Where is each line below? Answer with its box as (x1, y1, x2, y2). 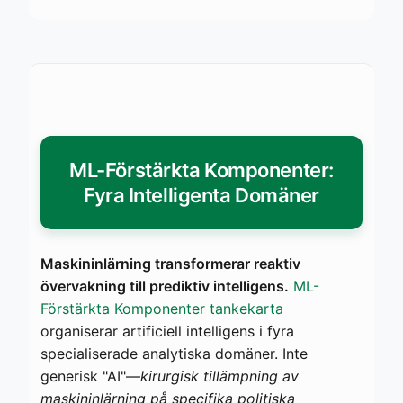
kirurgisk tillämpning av (140, 366, 299, 385)
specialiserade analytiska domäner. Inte (40, 344, 308, 363)
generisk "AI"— (40, 366, 140, 385)
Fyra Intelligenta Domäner (84, 183, 319, 207)
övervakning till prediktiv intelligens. (40, 276, 289, 295)
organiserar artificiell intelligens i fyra (40, 321, 294, 340)
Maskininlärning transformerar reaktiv (40, 254, 300, 273)
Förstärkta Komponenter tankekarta (40, 299, 283, 318)
